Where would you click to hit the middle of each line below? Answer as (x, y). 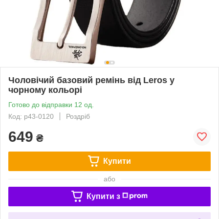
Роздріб (78, 116)
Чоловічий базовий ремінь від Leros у (91, 80)
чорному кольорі (45, 90)
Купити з (103, 196)
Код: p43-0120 (31, 116)
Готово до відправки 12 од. (51, 104)
